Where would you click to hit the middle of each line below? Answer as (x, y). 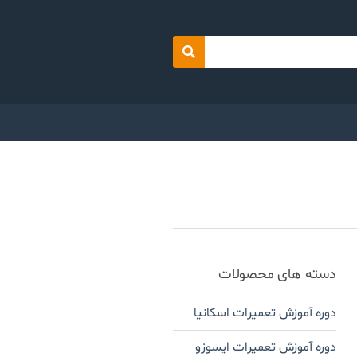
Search (170, 59)
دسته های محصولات (277, 274)
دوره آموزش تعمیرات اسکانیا (265, 313)
